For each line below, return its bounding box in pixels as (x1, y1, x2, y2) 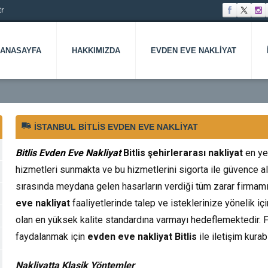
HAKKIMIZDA (72, 46, 120, 55)
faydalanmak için (16, 231, 87, 242)
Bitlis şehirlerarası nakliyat (123, 147, 245, 159)
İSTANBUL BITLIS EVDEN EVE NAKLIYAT (34, 122, 198, 132)
